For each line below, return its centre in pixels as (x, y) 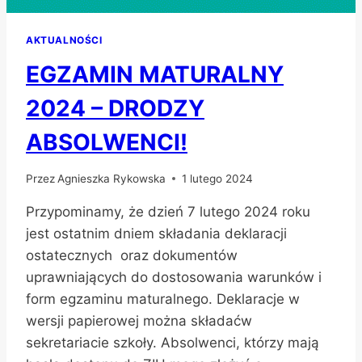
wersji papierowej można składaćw (139, 320)
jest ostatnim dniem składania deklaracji (156, 233)
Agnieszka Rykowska (112, 178)
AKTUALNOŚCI (64, 40)
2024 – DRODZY (115, 109)
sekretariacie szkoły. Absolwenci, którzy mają (173, 342)
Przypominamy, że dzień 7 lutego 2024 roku (168, 211)
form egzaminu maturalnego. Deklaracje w (163, 299)
